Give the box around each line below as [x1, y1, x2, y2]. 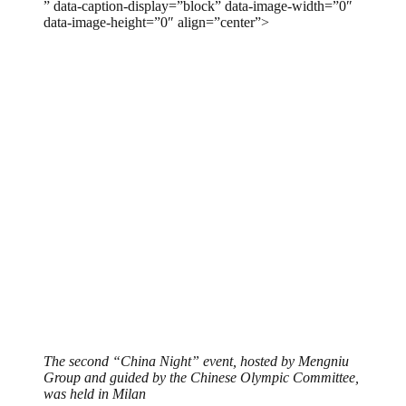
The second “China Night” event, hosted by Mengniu [43, 353, 349, 369]
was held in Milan [43, 385, 146, 401]
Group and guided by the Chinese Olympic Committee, [43, 369, 359, 385]
